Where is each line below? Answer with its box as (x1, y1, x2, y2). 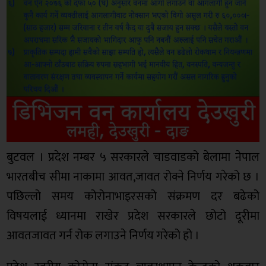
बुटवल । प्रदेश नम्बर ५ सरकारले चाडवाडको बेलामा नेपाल (7, 147, 259, 167)
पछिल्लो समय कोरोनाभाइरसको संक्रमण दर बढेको (7, 186, 259, 207)
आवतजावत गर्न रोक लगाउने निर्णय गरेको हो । (7, 225, 200, 246)
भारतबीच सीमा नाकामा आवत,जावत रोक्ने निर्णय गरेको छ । (7, 166, 259, 187)
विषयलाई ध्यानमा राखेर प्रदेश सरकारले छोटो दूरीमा (7, 205, 259, 226)
